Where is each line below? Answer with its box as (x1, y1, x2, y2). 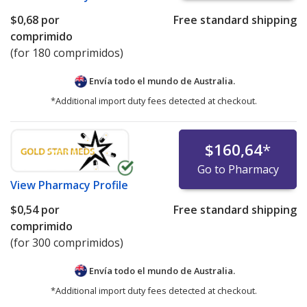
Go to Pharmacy (197, 162, 279, 177)
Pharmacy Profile (38, 177, 128, 193)
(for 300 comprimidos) (10, 235, 123, 251)
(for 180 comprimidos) (10, 45, 123, 61)
